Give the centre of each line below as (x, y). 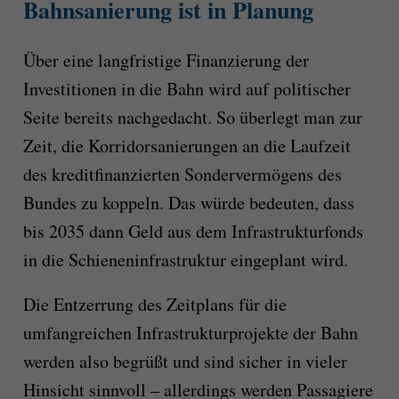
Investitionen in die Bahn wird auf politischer (187, 88)
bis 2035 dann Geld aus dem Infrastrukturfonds (193, 231)
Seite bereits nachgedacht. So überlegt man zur (192, 117)
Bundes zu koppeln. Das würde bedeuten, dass (188, 202)
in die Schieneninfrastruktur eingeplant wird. (185, 259)
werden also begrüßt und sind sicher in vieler (185, 361)
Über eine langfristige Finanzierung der (166, 60)
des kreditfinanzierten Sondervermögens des (182, 174)
